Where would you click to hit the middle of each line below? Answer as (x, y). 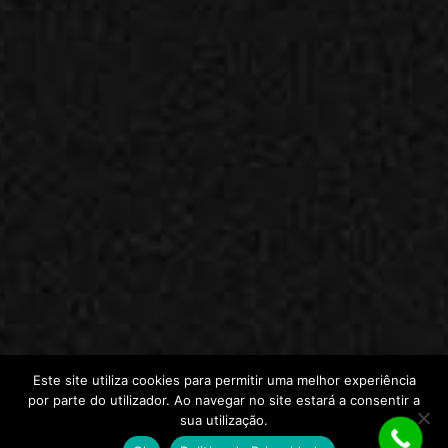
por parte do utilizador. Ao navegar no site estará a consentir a (224, 400)
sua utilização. (224, 420)
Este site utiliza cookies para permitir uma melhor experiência (224, 380)
